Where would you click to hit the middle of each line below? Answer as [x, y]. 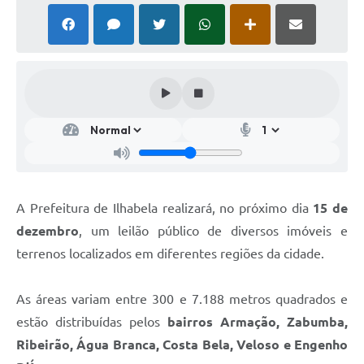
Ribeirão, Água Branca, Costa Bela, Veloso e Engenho [182, 344]
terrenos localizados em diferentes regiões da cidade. [170, 253]
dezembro [48, 230]
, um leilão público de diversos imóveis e [213, 230]
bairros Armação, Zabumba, [258, 321]
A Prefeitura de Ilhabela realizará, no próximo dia [165, 208]
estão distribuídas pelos [92, 321]
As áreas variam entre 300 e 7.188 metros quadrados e [182, 299]
